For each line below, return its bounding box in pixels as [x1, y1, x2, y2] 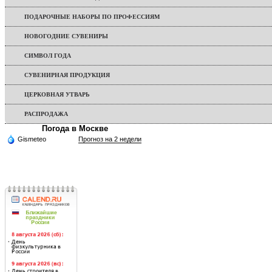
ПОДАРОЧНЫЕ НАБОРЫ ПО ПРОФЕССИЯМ [24, 13, 160, 21]
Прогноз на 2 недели [78, 135, 141, 143]
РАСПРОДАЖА [24, 110, 68, 118]
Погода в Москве [41, 124, 108, 134]
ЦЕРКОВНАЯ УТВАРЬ [24, 91, 90, 98]
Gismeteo [18, 135, 46, 143]
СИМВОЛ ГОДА [24, 52, 71, 59]
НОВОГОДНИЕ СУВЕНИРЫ [24, 33, 108, 40]
